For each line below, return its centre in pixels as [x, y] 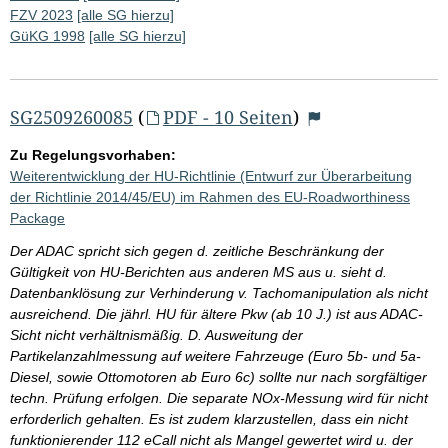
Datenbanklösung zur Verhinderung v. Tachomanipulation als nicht [219, 292]
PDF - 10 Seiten [227, 116]
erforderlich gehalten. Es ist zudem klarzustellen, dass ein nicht [209, 418]
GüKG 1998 [47, 35]
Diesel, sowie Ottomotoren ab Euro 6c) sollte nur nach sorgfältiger [218, 376]
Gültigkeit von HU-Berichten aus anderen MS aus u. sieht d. [198, 271]
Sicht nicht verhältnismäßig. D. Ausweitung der [156, 334]
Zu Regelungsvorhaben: [93, 154]
